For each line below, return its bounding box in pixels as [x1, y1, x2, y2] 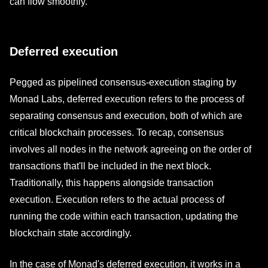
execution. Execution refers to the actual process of [10, 194, 224, 205]
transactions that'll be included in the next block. [10, 161, 211, 171]
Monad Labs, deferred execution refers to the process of [10, 94, 244, 104]
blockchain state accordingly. [10, 228, 132, 238]
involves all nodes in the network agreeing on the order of [10, 144, 251, 154]
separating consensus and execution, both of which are [10, 111, 242, 121]
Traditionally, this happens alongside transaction [10, 178, 214, 188]
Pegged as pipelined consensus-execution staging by [10, 77, 236, 87]
